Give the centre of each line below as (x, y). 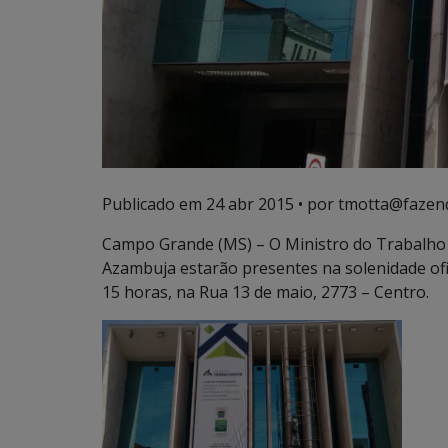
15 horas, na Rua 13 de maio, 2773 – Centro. (265, 292)
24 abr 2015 (250, 204)
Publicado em (154, 204)
